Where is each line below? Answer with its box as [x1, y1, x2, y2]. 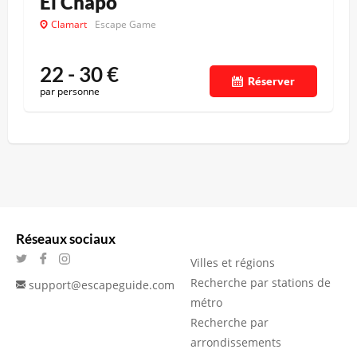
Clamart [51, 17, 87, 31]
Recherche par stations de [190, 274, 331, 290]
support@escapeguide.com [29, 277, 175, 292]
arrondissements [190, 334, 281, 350]
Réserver [248, 73, 295, 88]
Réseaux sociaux [16, 229, 116, 247]
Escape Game [95, 17, 156, 31]
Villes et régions [190, 254, 275, 270]
